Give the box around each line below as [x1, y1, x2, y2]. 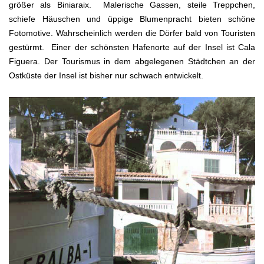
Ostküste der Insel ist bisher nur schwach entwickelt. [9, 70, 203, 80]
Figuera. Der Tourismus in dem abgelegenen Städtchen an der [9, 56, 255, 66]
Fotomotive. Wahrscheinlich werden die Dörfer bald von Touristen [9, 28, 255, 38]
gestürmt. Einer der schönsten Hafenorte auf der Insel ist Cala [9, 42, 255, 52]
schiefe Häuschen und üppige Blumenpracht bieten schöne [9, 14, 255, 24]
